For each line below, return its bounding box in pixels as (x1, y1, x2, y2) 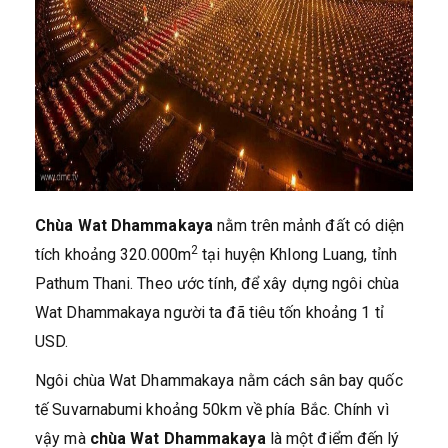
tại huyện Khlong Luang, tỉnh (198, 245, 398, 265)
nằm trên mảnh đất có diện (212, 216, 405, 236)
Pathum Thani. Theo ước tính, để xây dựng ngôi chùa (35, 274, 399, 294)
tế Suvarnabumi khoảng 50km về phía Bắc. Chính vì (35, 400, 389, 420)
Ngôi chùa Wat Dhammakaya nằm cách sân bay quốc (35, 371, 403, 391)
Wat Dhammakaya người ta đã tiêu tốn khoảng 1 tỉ (35, 303, 384, 323)
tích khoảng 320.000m (35, 245, 191, 265)
